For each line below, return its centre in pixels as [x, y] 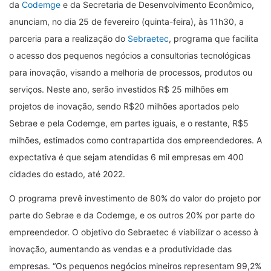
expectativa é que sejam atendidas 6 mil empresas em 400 [126, 157]
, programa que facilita [214, 38]
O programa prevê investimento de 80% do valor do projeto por [135, 198]
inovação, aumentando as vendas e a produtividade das [120, 249]
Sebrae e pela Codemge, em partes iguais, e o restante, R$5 [129, 123]
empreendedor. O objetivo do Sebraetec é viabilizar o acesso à [134, 232]
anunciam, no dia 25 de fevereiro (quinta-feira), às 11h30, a [126, 21]
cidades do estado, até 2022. [67, 174]
